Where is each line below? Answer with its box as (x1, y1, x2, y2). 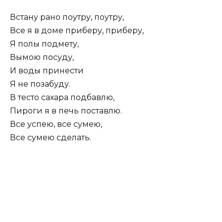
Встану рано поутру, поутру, (10, 12, 124, 22)
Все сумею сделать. (10, 133, 91, 143)
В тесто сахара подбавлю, (10, 93, 114, 103)
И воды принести (10, 66, 84, 76)
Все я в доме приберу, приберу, (10, 26, 144, 36)
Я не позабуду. (10, 79, 70, 89)
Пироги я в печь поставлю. (10, 106, 122, 116)
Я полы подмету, (10, 39, 79, 49)
